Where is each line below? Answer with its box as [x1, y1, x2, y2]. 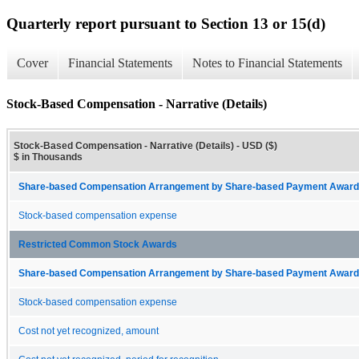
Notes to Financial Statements [192, 56, 342, 71]
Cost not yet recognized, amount [18, 325, 159, 336]
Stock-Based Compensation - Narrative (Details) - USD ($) [14, 139, 277, 151]
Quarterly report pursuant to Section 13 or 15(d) [6, 14, 325, 32]
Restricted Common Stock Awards [18, 239, 177, 249]
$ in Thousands [14, 151, 83, 163]
